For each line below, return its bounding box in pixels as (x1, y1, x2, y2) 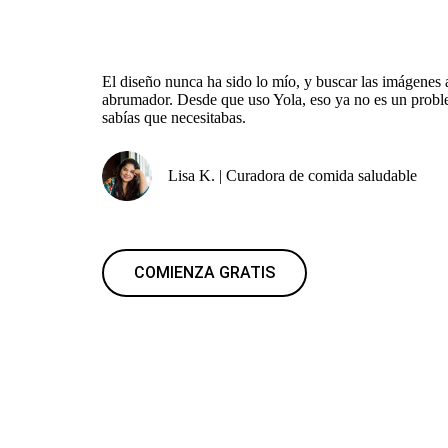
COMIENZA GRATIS (134, 263, 275, 282)
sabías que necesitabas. (102, 109, 246, 126)
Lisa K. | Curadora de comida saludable (168, 167, 417, 184)
